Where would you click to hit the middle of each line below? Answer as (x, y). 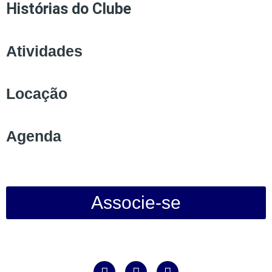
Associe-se (136, 203)
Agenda (34, 136)
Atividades (44, 51)
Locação (37, 94)
